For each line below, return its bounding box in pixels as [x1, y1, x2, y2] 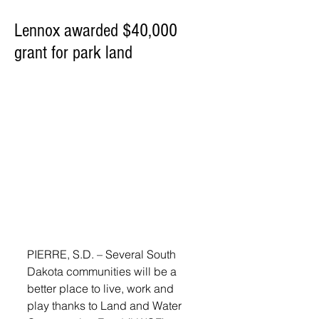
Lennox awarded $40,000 [14, 20, 177, 41]
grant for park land [14, 42, 132, 63]
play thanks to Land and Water [27, 298, 184, 313]
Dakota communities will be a [27, 263, 179, 278]
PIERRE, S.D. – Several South [27, 246, 179, 261]
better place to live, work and [27, 281, 177, 296]
